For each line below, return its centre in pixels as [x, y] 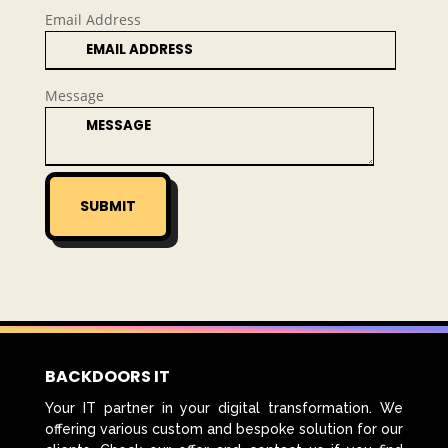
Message [74, 96]
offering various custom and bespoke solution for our [224, 428]
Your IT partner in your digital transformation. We [224, 407]
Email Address [92, 20]
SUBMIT [107, 206]
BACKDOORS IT [108, 376]
